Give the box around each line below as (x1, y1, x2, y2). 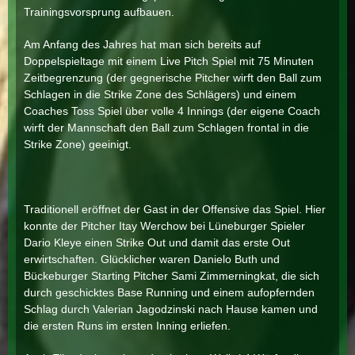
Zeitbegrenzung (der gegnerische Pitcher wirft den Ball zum (24, 71, 322, 84)
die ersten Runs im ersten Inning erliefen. (24, 319, 231, 332)
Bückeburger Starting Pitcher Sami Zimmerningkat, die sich (24, 269, 319, 282)
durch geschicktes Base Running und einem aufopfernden (24, 286, 315, 299)
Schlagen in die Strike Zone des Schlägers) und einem (24, 88, 296, 101)
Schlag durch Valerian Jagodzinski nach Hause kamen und (24, 303, 318, 315)
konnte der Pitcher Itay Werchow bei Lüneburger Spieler (24, 219, 305, 232)
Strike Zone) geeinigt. (24, 138, 132, 151)
